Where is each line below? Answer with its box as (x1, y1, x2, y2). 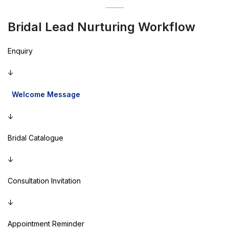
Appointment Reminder (8, 219, 84, 228)
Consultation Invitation (8, 176, 81, 185)
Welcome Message (12, 89, 80, 99)
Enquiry (8, 46, 33, 55)
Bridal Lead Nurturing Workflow (8, 19, 195, 34)
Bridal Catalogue (8, 133, 63, 142)
